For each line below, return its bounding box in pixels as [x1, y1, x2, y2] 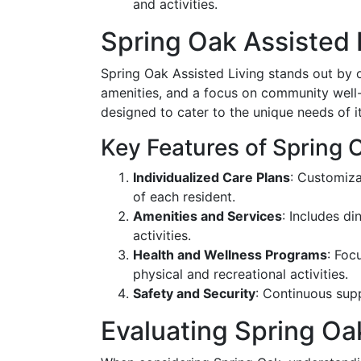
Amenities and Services [133, 208, 282, 224]
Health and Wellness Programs [133, 247, 327, 263]
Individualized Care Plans [133, 169, 290, 185]
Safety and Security [133, 285, 255, 301]
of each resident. [133, 189, 235, 205]
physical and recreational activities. [133, 266, 348, 282]
